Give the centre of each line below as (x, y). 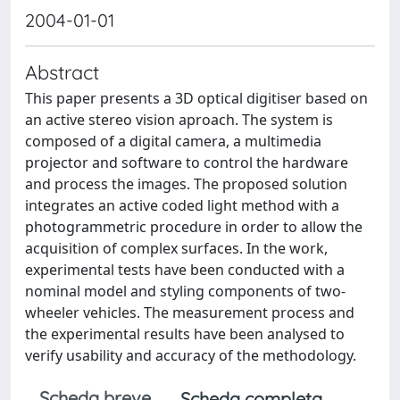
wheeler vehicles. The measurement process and (190, 312)
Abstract (62, 72)
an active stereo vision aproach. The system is (179, 120)
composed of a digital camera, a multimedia (173, 141)
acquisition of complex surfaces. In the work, (176, 248)
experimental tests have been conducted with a (185, 270)
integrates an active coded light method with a (182, 205)
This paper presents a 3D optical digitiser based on (196, 98)
